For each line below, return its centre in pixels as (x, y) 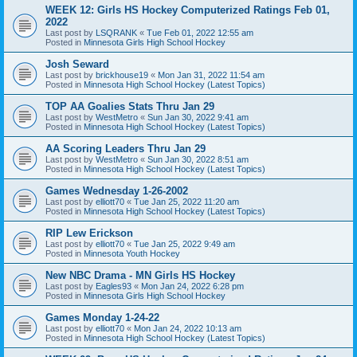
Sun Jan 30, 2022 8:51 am (198, 159)
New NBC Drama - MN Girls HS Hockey (140, 275)
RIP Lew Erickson (89, 233)
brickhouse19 (122, 75)
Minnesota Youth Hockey (132, 253)
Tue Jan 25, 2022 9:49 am (184, 243)
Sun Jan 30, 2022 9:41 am (198, 117)
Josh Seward (77, 64)
